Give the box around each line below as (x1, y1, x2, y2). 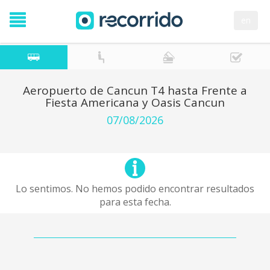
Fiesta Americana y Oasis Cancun (45, 95, 225, 110)
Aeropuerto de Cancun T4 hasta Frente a (23, 83, 247, 98)
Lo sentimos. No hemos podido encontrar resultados (16, 182, 254, 195)
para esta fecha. (99, 195, 171, 209)
